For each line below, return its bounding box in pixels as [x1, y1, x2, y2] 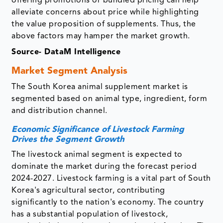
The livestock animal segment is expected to [11, 151, 183, 159]
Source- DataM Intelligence [11, 48, 121, 57]
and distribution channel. [11, 107, 108, 115]
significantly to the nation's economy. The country [11, 199, 204, 207]
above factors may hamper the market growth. [11, 32, 190, 41]
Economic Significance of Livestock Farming [11, 125, 185, 134]
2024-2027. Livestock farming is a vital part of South [11, 175, 211, 183]
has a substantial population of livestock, [11, 211, 168, 219]
